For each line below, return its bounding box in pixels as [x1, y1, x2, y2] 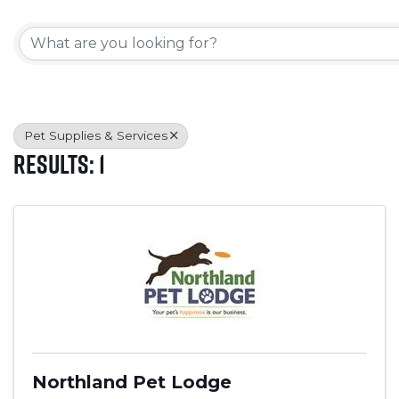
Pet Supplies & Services [24, 127, 167, 142]
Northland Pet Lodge [32, 370, 232, 393]
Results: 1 [13, 147, 105, 180]
